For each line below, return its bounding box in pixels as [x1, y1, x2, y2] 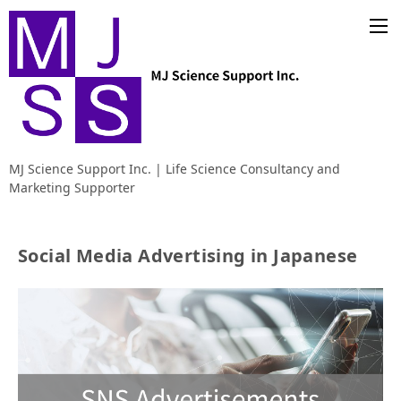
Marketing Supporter [9, 178, 135, 196]
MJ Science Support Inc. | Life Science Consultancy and [9, 159, 340, 177]
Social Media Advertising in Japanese [18, 243, 358, 268]
